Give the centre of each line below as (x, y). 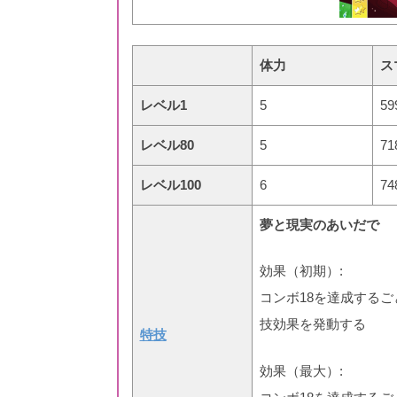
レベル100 (170, 184)
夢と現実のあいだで (319, 224)
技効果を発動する (312, 324)
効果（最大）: (303, 370)
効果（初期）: (301, 271)
